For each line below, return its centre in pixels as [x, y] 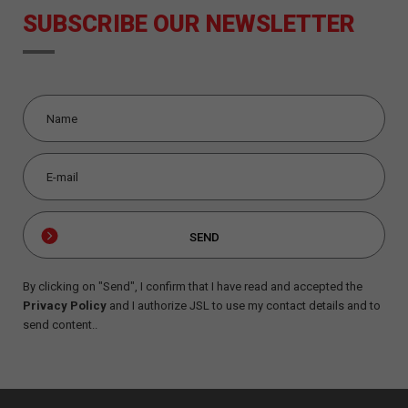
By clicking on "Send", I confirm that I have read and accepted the [193, 286]
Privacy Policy [65, 306]
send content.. [60, 325]
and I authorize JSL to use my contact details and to [244, 306]
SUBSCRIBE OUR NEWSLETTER [189, 24]
